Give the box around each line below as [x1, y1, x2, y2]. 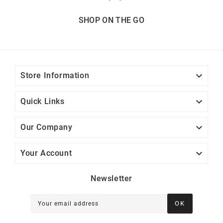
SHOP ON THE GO [78, 15, 145, 25]
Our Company [20, 122, 73, 132]
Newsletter [90, 173, 132, 183]
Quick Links [20, 96, 65, 106]
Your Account [20, 148, 72, 158]
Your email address [38, 200, 99, 207]
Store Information [20, 70, 90, 80]
